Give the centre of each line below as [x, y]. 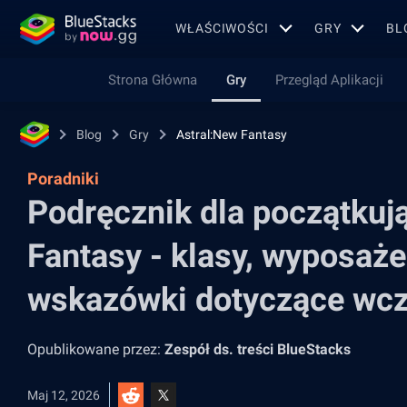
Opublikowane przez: [96, 349]
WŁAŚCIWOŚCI [222, 28]
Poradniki [63, 179]
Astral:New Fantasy [232, 134]
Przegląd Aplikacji [329, 80]
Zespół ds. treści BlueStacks [258, 349]
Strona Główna [152, 80]
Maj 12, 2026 [64, 395]
